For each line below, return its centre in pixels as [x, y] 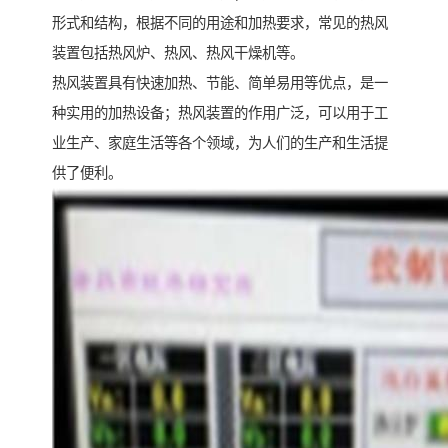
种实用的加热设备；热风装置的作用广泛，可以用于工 [220, 113]
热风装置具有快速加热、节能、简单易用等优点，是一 [220, 83]
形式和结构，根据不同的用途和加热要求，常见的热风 [220, 23]
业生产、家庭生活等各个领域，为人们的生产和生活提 [220, 143]
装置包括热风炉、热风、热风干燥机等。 [178, 53]
